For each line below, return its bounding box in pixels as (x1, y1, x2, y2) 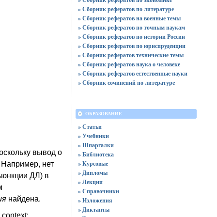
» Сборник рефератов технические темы (77, 51, 184, 59)
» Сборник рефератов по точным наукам (77, 23, 185, 31)
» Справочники (77, 187, 119, 195)
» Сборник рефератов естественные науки (77, 69, 187, 77)
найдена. (8, 195, 41, 203)
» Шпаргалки (77, 141, 114, 149)
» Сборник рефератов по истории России (77, 32, 185, 41)
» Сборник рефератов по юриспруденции (77, 42, 186, 50)
